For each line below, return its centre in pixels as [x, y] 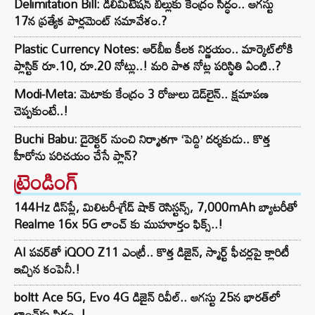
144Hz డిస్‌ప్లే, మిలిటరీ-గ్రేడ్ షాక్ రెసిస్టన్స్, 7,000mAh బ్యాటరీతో [156, 207]
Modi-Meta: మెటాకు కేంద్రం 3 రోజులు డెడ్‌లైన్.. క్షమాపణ [141, 94]
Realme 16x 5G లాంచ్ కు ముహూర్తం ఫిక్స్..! [118, 224]
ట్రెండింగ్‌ [46, 182]
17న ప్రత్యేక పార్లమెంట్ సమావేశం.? [90, 21]
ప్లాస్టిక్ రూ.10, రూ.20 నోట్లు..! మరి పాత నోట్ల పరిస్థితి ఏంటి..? [147, 66]
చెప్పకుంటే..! [41, 111]
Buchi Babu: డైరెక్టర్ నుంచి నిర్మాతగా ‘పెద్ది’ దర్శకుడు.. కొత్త [142, 139]
